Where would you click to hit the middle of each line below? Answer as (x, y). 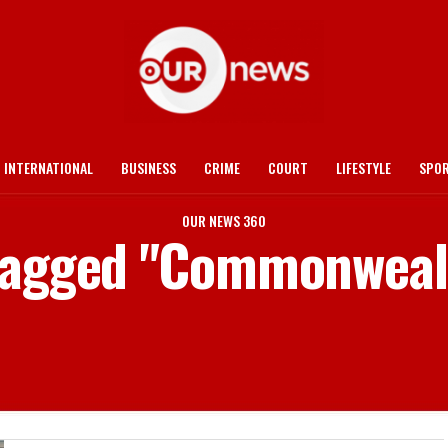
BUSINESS (148, 167)
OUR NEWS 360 (224, 220)
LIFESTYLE (363, 167)
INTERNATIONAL (48, 167)
